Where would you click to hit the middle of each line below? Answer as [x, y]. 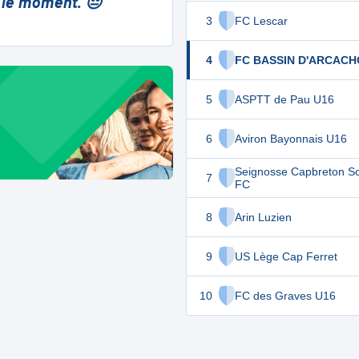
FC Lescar [261, 21]
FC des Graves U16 [285, 296]
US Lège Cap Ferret [286, 256]
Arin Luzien [263, 217]
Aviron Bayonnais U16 [291, 139]
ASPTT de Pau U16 [284, 99]
